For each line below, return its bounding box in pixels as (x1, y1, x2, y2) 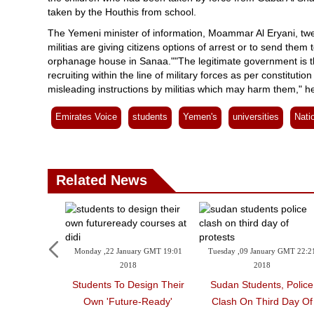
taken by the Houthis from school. (48, 6, 196, 18)
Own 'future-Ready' (83, 296, 173, 307)
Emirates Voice (55, 111, 117, 122)
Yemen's (183, 111, 217, 122)
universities (233, 111, 279, 122)
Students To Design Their (71, 279, 184, 290)
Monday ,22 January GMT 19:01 (74, 245, 182, 259)
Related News (56, 172, 147, 188)
